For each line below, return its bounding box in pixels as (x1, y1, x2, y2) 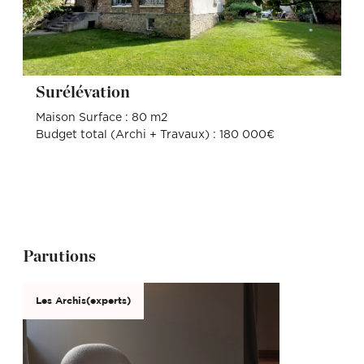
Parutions (23, 248, 96, 265)
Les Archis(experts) (35, 296, 131, 305)
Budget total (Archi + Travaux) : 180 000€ (35, 128, 275, 141)
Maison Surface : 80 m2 (35, 111, 167, 123)
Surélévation (45, 84, 130, 102)
